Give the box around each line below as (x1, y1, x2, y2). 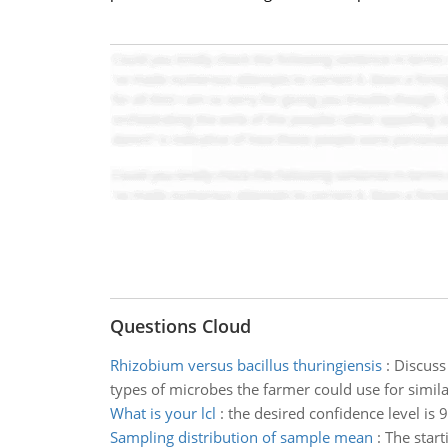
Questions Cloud (109, 314, 251, 338)
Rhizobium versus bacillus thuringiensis (109, 355, 382, 375)
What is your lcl (109, 403, 216, 423)
